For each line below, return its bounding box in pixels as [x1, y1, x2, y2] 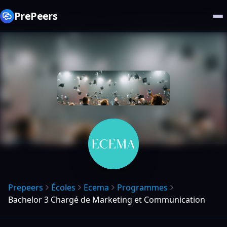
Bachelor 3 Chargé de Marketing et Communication [8, 194, 205, 205]
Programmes [117, 182, 168, 193]
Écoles [51, 182, 75, 193]
